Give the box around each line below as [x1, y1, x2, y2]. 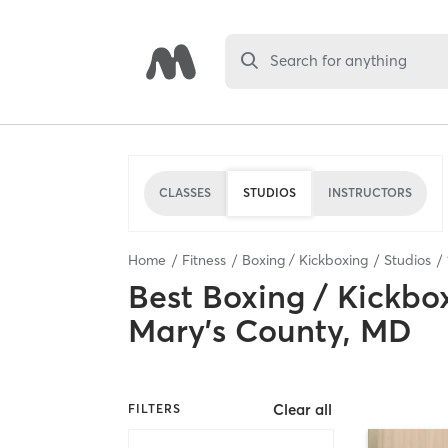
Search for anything [270, 51, 408, 71]
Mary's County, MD [128, 311, 412, 350]
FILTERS [128, 401, 181, 417]
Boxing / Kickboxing [242, 250, 368, 269]
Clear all [273, 399, 333, 419]
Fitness [182, 250, 226, 269]
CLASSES [159, 185, 211, 200]
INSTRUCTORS [328, 185, 412, 200]
